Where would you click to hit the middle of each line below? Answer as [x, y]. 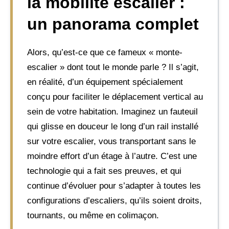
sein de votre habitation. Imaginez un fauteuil [112, 111]
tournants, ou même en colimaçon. [93, 215]
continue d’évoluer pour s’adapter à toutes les [114, 186]
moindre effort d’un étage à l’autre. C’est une [112, 156]
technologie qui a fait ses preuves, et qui [104, 171]
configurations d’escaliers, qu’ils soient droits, [114, 200]
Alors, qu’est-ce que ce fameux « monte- [105, 52]
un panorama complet [113, 24]
